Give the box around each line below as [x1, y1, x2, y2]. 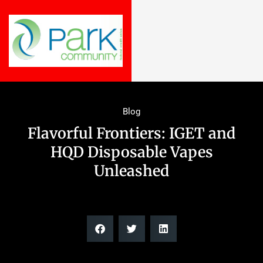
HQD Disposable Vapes [50, 142, 213, 161]
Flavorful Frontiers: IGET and [28, 123, 235, 143]
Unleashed [94, 161, 169, 180]
